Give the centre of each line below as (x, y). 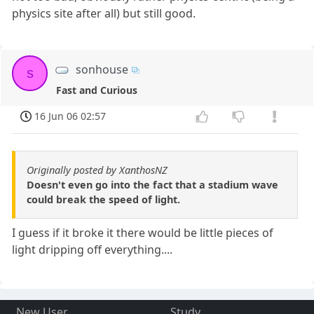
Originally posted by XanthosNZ (97, 170)
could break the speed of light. (103, 200)
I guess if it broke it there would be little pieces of (143, 233)
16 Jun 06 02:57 (70, 116)
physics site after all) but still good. (104, 13)
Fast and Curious (97, 90)
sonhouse (102, 69)
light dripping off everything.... (93, 250)
